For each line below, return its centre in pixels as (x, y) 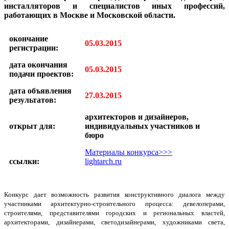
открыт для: (32, 126)
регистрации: (34, 48)
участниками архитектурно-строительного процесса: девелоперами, (114, 203)
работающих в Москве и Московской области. (90, 15)
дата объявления (40, 90)
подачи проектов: (41, 74)
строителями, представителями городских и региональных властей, (114, 213)
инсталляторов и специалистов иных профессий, (114, 6)
